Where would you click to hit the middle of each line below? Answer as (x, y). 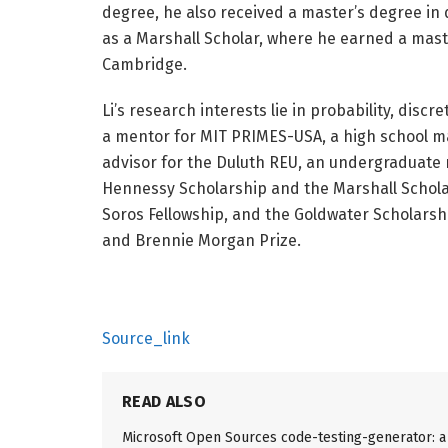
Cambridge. (144, 64)
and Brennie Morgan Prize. (201, 240)
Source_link (146, 338)
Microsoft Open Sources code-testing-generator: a (284, 437)
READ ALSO (164, 401)
